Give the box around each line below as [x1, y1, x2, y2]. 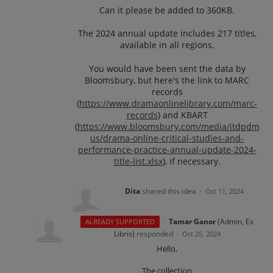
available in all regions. [119, 39, 214, 51]
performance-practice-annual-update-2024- [77, 143, 257, 155]
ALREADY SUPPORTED [85, 216, 155, 226]
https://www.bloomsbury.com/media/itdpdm [77, 120, 260, 132]
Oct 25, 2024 [182, 229, 221, 238]
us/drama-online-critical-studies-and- [90, 132, 244, 144]
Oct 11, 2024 [205, 186, 244, 196]
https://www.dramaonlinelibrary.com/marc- [79, 97, 257, 109]
